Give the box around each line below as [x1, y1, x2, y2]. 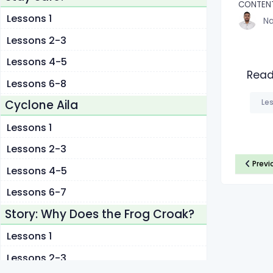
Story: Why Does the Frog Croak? [5, 205, 194, 222]
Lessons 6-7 [7, 185, 66, 200]
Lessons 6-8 [7, 76, 66, 91]
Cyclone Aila [5, 97, 78, 114]
